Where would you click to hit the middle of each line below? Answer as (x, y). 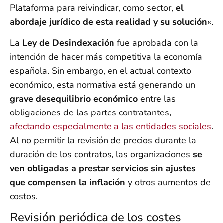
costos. (24, 196)
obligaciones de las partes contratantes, (91, 112)
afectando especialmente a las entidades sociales (111, 126)
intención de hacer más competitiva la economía (106, 56)
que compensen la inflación (68, 182)
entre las (157, 98)
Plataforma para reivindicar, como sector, (93, 8)
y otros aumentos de (168, 182)
